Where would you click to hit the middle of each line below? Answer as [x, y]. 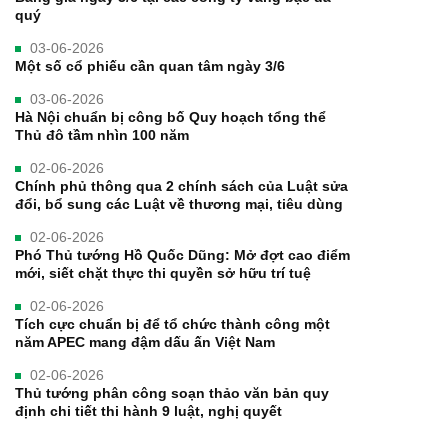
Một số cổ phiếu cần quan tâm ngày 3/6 [150, 65]
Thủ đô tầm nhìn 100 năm [102, 134]
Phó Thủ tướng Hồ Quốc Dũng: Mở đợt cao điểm [182, 254]
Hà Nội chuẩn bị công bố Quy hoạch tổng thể [170, 116]
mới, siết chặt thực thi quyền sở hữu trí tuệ [163, 272]
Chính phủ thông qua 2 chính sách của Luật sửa [181, 185]
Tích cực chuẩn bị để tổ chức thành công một [172, 323]
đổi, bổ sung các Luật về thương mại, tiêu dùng [179, 203]
